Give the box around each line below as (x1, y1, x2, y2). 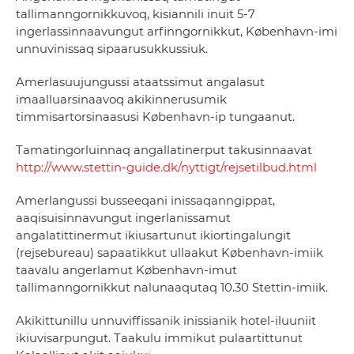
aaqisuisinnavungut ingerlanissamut (16, 211, 231, 226)
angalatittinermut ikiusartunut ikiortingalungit (16, 228, 291, 243)
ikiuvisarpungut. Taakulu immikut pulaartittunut (16, 331, 303, 346)
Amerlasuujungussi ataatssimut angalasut (16, 75, 265, 90)
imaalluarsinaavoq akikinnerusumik (16, 92, 227, 107)
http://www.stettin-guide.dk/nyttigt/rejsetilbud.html (16, 160, 317, 175)
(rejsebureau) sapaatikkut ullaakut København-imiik (16, 246, 323, 261)
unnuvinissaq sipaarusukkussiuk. (16, 42, 208, 57)
